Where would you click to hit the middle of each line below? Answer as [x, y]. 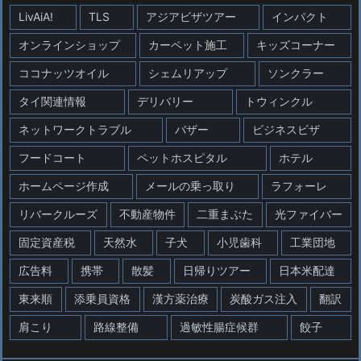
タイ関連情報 [52, 101]
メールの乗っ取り [190, 185]
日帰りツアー [216, 270]
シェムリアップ [188, 73]
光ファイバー [308, 214]
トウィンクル [278, 101]
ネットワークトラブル [75, 129]
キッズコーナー [295, 44]
